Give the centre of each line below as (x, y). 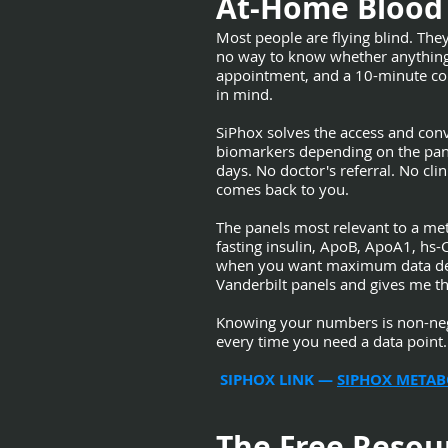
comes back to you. (282, 189)
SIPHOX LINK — (276, 379)
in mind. (244, 94)
